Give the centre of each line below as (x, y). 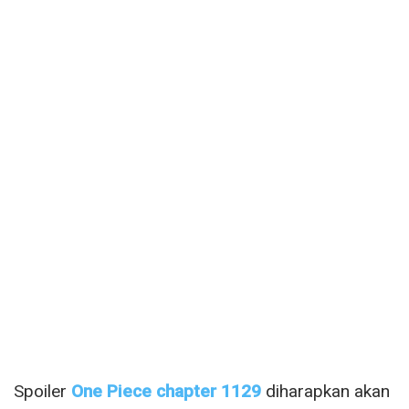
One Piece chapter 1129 (166, 391)
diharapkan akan (325, 391)
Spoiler (42, 391)
